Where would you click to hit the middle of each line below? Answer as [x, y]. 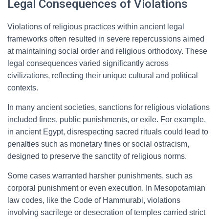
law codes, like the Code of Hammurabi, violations [94, 200]
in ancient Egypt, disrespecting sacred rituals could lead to [108, 132]
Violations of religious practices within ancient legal [96, 27]
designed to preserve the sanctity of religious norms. [97, 156]
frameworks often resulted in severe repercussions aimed [106, 39]
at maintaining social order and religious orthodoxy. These [107, 51]
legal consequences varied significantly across [88, 63]
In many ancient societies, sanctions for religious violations [109, 107]
